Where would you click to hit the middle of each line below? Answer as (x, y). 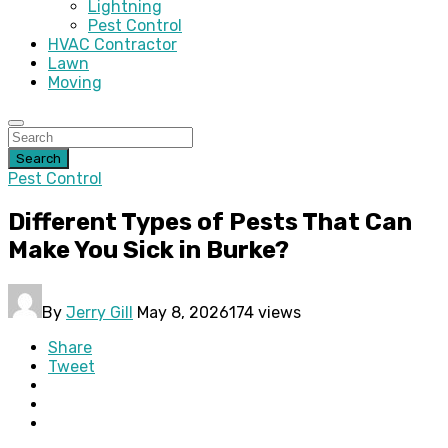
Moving (75, 82)
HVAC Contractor (112, 44)
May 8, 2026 (183, 312)
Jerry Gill (99, 312)
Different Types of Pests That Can (210, 221)
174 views (265, 312)
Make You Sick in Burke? (148, 249)
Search (38, 158)
